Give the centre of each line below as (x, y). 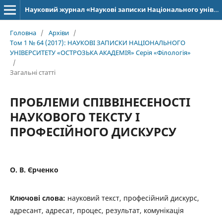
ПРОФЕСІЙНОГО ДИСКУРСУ (93, 131)
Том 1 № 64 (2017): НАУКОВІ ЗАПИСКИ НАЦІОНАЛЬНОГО (97, 42)
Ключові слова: (38, 198)
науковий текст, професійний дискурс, (133, 198)
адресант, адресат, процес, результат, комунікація (97, 210)
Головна (23, 32)
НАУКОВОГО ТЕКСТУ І (75, 116)
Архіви (58, 32)
